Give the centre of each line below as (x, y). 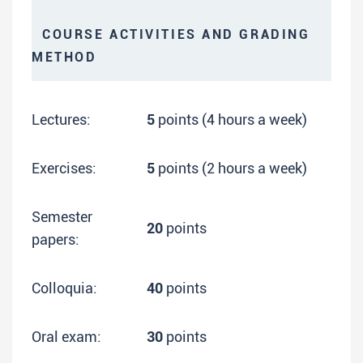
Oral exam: (66, 337)
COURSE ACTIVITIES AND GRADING (171, 34)
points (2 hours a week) (231, 168)
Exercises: (64, 168)
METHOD (64, 57)
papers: (56, 239)
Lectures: (61, 120)
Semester (62, 217)
